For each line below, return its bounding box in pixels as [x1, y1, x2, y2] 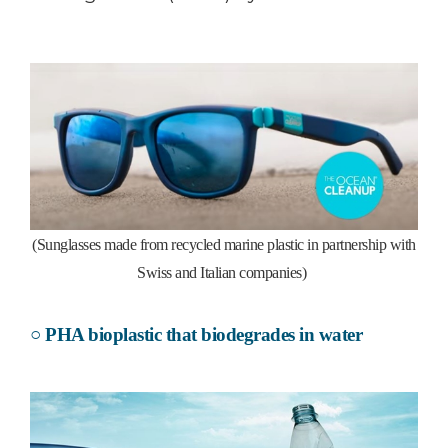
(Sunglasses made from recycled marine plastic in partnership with [32, 236, 416, 254]
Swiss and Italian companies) [137, 264, 307, 282]
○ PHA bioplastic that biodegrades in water [30, 323, 362, 345]
